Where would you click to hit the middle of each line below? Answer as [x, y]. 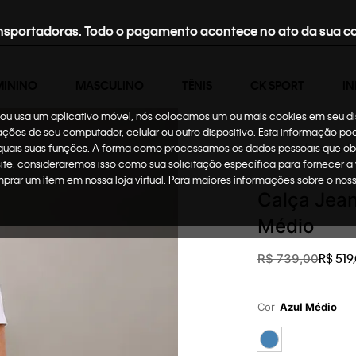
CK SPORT [277, 85]
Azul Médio [308, 307]
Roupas [326, 149]
